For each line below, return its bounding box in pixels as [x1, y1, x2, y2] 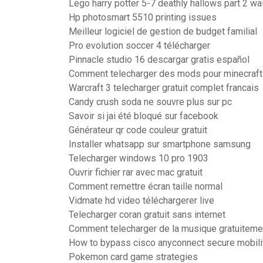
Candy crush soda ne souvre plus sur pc [69, 96, 232, 107]
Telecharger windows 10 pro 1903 [69, 153, 208, 164]
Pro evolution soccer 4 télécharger [69, 40, 210, 51]
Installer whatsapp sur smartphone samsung [69, 139, 251, 150]
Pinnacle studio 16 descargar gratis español [69, 54, 249, 65]
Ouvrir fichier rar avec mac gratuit [69, 167, 203, 178]
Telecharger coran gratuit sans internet [69, 209, 225, 220]
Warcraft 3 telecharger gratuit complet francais [69, 82, 259, 93]
